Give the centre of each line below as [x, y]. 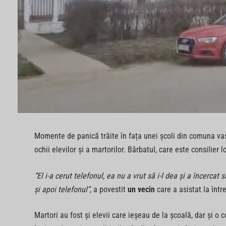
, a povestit [108, 189]
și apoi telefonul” [62, 189]
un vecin [141, 189]
